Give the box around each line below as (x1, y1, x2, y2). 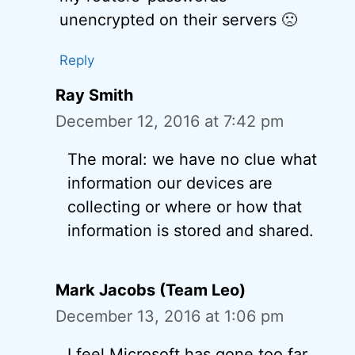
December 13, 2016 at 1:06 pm (55, 307, 284, 326)
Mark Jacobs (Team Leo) (55, 281, 246, 300)
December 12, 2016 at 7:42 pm (55, 112, 284, 132)
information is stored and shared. (67, 221, 314, 241)
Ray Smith (55, 86, 133, 105)
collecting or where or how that (67, 197, 302, 217)
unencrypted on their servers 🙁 (59, 10, 297, 30)
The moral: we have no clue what (67, 150, 317, 170)
